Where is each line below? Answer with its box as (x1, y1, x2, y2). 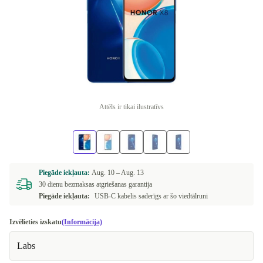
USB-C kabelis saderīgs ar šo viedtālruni (95, 192, 208, 200)
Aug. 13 (121, 168, 144, 177)
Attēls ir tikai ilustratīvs (99, 103, 164, 111)
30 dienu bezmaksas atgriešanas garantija (39, 180, 152, 188)
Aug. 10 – (92, 168, 121, 177)
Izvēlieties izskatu (9, 218, 62, 226)
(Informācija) (62, 218, 102, 226)
